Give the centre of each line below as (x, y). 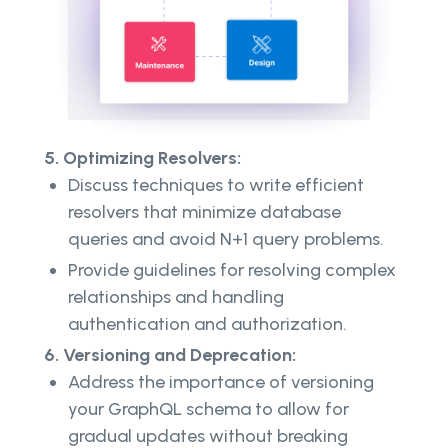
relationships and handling (176, 297)
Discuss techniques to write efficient (216, 185)
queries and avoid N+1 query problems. (226, 239)
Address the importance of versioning (221, 382)
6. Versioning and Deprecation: (170, 355)
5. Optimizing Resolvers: (142, 158)
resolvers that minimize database (204, 212)
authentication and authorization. (207, 324)
